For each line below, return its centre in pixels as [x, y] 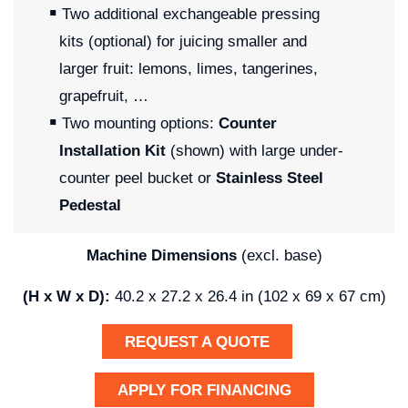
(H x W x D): [66, 297]
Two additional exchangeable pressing [191, 15]
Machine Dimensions [161, 256]
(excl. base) [279, 256]
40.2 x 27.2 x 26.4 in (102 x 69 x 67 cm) [248, 297]
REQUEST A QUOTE [197, 342]
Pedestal [90, 206]
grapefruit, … [104, 97]
